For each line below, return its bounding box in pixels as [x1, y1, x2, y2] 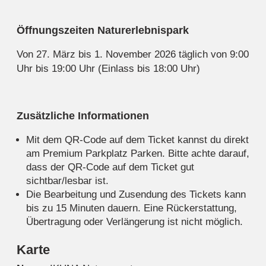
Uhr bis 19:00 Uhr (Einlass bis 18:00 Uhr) [17, 63, 200, 75]
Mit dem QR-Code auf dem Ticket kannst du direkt [26, 134, 249, 146]
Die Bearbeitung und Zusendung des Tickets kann [26, 189, 246, 201]
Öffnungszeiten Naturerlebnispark [17, 24, 189, 37]
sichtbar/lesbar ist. [26, 175, 109, 187]
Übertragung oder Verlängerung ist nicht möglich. [26, 216, 243, 228]
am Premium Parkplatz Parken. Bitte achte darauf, [26, 148, 249, 160]
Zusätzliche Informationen [17, 110, 149, 122]
